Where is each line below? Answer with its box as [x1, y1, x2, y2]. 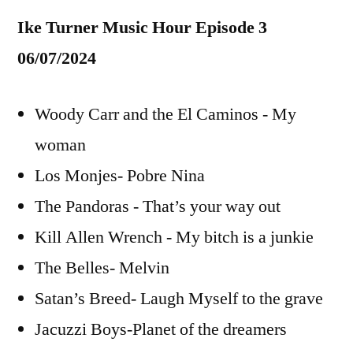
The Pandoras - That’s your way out [35, 195, 281, 218]
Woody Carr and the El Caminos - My [35, 103, 296, 126]
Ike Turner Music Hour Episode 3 [17, 17, 267, 39]
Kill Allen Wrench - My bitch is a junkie [35, 226, 314, 249]
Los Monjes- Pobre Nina [35, 165, 205, 188]
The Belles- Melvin [35, 257, 169, 280]
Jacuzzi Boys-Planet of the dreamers [35, 318, 287, 341]
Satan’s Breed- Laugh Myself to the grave [35, 288, 323, 310]
